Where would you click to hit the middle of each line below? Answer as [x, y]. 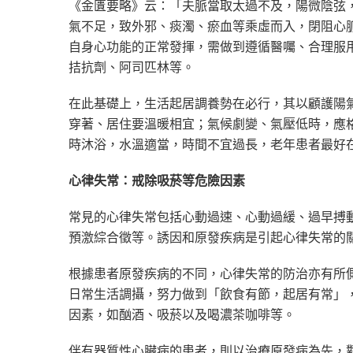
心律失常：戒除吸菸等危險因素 [157, 181]
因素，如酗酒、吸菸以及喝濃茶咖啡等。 [182, 315]
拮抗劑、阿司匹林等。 [132, 67]
